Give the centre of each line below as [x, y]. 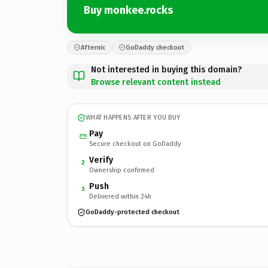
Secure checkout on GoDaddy [135, 144]
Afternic [93, 47]
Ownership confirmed [122, 170]
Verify [101, 160]
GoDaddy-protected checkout [133, 212]
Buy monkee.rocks [128, 10]
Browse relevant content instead [156, 82]
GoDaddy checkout [155, 47]
